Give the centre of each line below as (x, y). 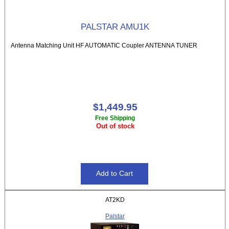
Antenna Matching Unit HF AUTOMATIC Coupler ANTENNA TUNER (104, 45)
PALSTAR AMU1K (115, 27)
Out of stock (115, 126)
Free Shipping (115, 118)
